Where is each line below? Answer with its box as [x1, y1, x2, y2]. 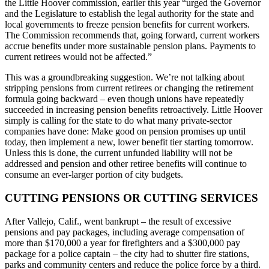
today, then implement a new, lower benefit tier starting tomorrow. [5, 137, 253, 148]
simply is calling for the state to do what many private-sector [5, 115, 232, 126]
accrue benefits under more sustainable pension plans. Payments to [5, 41, 256, 52]
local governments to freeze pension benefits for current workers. [5, 19, 250, 30]
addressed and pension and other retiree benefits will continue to [5, 159, 247, 169]
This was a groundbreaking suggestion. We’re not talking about [5, 72, 244, 83]
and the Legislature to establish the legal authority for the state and [5, 8, 254, 19]
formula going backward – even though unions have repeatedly [5, 94, 244, 104]
